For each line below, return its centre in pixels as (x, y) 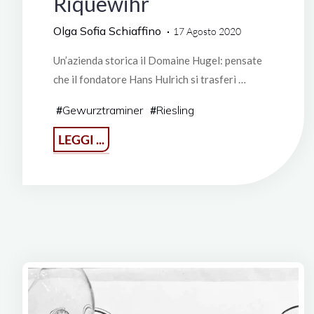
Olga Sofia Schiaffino (107, 30)
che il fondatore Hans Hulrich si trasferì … (149, 79)
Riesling (175, 110)
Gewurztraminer (102, 110)
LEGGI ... (81, 139)
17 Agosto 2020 (207, 31)
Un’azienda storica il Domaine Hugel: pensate (157, 60)
